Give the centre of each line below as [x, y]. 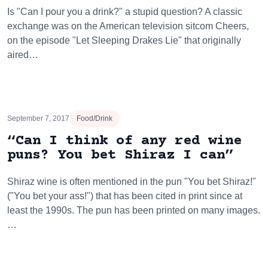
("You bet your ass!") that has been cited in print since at [125, 196]
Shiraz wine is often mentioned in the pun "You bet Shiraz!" [132, 182]
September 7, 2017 [38, 118]
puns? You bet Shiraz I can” [120, 155]
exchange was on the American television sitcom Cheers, [128, 26]
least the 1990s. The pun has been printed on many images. [134, 210]
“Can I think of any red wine [124, 141]
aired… [23, 55]
